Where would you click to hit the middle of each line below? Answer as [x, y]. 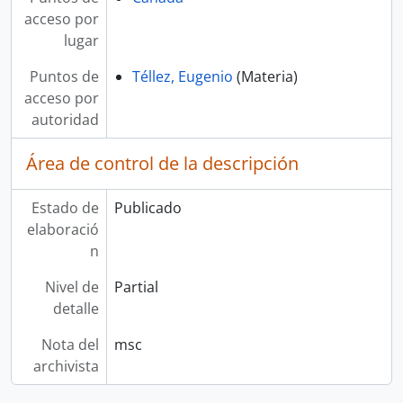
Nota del [70, 345]
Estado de [65, 208]
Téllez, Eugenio [182, 76]
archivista [66, 366]
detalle [76, 309]
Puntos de [64, 76]
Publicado [148, 208]
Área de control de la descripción [162, 163]
